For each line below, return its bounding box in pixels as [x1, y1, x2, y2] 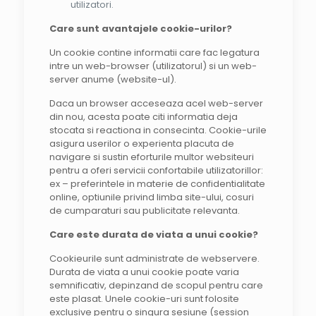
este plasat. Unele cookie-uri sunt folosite [49, 292, 239, 305]
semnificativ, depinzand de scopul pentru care [49, 279, 263, 292]
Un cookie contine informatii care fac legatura [49, 46, 260, 59]
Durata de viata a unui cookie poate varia [49, 265, 239, 279]
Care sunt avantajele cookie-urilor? [49, 22, 232, 35]
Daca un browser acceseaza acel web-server [49, 97, 263, 110]
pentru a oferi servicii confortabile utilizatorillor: [49, 164, 263, 177]
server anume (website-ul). [49, 73, 176, 86]
